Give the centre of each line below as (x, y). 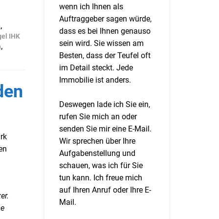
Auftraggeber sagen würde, (105, 19)
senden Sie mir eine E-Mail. (105, 129)
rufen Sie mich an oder (98, 117)
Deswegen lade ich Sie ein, (105, 104)
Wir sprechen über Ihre (97, 141)
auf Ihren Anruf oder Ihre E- (105, 190)
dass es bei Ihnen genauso (105, 31)
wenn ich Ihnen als (91, 7)
